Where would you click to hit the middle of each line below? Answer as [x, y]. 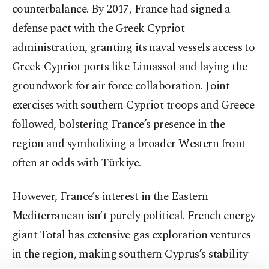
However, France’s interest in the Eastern [110, 197]
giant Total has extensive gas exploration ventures [131, 235]
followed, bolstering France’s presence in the [119, 125]
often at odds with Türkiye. [77, 163]
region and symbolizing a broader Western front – [133, 144]
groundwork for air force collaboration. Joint [121, 86]
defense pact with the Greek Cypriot [98, 29]
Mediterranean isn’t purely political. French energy [134, 216]
